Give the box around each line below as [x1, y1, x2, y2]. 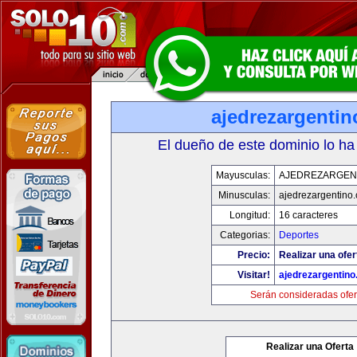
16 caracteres [279, 210, 338, 221]
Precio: [237, 249, 270, 261]
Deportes [279, 229, 319, 241]
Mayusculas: [216, 170, 270, 181]
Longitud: [229, 210, 270, 221]
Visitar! [237, 269, 270, 280]
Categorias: [220, 229, 270, 241]
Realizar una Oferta [266, 341, 354, 352]
